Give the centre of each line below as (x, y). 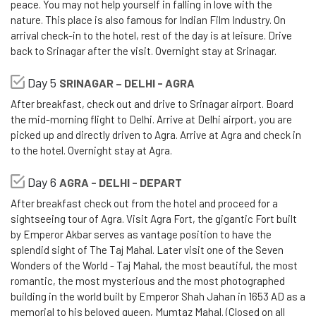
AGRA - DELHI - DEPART (121, 183)
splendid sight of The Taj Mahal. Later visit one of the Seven (147, 250)
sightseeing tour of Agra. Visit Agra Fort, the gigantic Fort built (154, 219)
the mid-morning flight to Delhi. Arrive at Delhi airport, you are (151, 120)
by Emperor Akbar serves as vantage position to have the (141, 235)
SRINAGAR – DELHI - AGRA (127, 83)
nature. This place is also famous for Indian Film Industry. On (148, 20)
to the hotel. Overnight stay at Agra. (91, 151)
